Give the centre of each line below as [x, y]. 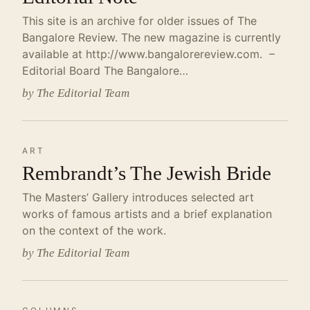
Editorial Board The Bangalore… [105, 71]
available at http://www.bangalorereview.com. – [148, 54]
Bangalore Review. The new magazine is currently [152, 37]
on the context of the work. [94, 230]
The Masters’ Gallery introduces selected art [138, 197]
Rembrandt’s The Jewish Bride [147, 173]
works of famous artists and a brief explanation [147, 214]
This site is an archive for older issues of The [139, 21]
